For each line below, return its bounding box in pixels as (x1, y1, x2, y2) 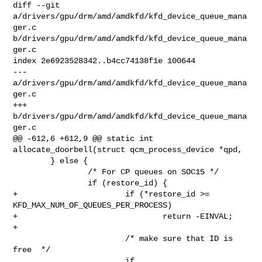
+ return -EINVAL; (13, 211, 233, 221)
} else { (13, 156, 51, 166)
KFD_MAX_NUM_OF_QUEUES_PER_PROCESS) (13, 200, 173, 210)
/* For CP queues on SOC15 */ (13, 167, 88, 177)
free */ (13, 244, 51, 254)
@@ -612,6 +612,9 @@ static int (13, 133, 154, 143)
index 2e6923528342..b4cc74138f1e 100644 (13, 56, 196, 65)
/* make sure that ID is (13, 233, 126, 243)
